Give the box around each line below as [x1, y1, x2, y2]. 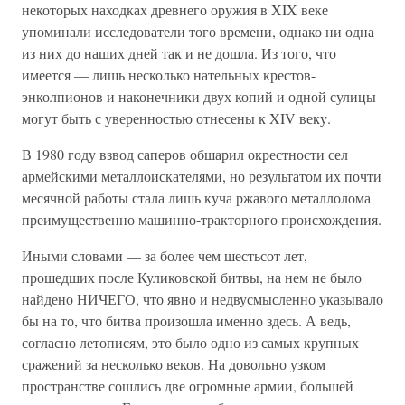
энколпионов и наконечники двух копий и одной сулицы [22, 87, 376, 106]
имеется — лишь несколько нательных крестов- [22, 65, 316, 84]
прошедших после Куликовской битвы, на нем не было [22, 268, 362, 287]
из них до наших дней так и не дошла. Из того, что [22, 43, 336, 62]
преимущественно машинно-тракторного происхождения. [22, 210, 381, 229]
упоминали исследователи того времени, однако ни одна [22, 22, 374, 41]
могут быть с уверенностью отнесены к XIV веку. [22, 108, 331, 127]
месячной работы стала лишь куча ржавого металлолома [22, 188, 371, 207]
